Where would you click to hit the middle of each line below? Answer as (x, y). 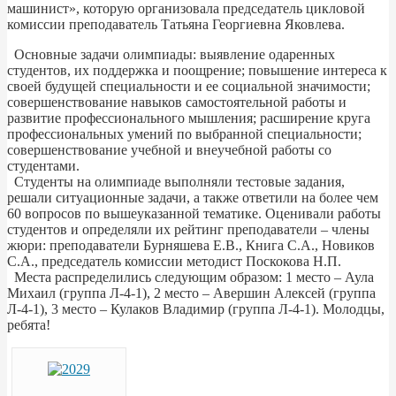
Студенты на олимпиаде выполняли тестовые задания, (176, 181)
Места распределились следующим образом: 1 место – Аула (190, 277)
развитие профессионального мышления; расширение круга (189, 118)
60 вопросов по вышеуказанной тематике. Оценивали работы (194, 213)
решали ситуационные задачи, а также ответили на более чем (193, 197)
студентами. (43, 165)
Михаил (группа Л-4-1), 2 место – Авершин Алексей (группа (191, 293)
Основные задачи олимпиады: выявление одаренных (171, 54)
